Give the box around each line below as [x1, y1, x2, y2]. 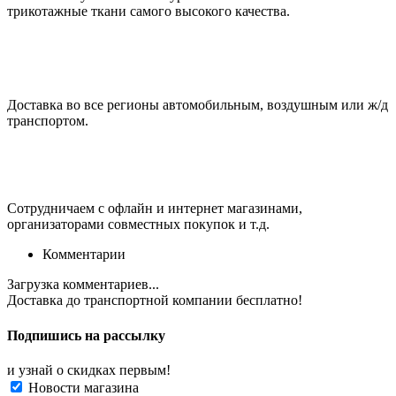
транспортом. [7, 113, 88, 129]
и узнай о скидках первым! [7, 362, 171, 377]
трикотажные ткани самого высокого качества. [7, 4, 290, 19]
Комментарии [42, 247, 126, 263]
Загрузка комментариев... [7, 277, 159, 293]
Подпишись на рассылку [7, 327, 165, 343]
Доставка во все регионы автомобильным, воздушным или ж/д [7, 97, 388, 113]
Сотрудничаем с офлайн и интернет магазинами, [7, 201, 302, 217]
